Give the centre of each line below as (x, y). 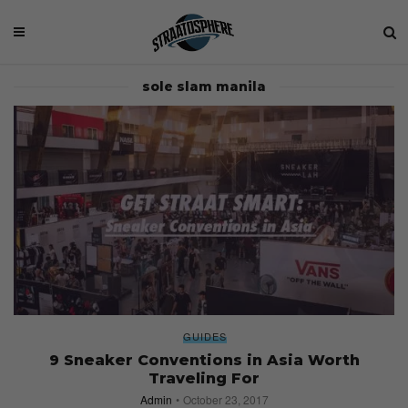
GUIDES (205, 336)
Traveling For (204, 378)
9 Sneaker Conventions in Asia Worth (204, 360)
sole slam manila (204, 87)
